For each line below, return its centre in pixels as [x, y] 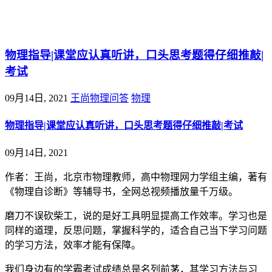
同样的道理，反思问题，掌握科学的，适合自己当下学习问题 [136, 231]
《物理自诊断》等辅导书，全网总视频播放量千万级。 [121, 192]
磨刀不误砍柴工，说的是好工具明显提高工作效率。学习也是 [136, 216]
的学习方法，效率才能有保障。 [73, 245]
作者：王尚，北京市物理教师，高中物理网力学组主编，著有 [136, 177]
